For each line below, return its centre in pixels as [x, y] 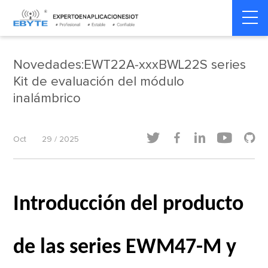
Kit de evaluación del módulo [99, 82]
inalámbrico [47, 99]
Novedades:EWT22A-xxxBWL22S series [130, 65]
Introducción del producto [129, 205]
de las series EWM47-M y [125, 248]
